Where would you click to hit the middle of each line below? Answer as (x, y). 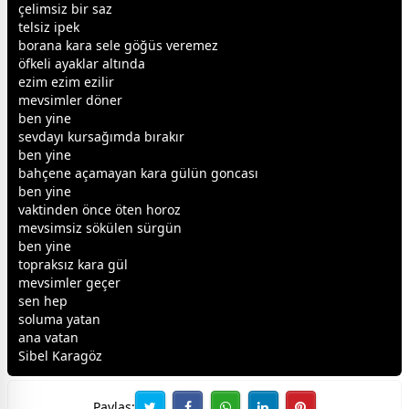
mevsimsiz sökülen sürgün (100, 227)
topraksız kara (63, 264)
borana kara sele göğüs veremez (118, 45)
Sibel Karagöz (60, 355)
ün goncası (225, 173)
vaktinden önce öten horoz (100, 209)
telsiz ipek (49, 26)
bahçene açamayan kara (94, 173)
